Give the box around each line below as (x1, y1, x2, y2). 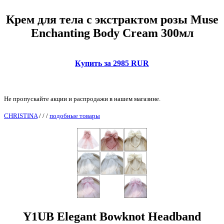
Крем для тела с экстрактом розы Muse (5, 12, 218, 26)
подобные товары (49, 111, 100, 119)
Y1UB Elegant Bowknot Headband (23, 209, 201, 223)
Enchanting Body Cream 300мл (30, 26, 193, 39)
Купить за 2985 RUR (75, 58, 149, 67)
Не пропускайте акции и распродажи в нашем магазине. (4, 94, 160, 102)
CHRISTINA (4, 111, 37, 119)
